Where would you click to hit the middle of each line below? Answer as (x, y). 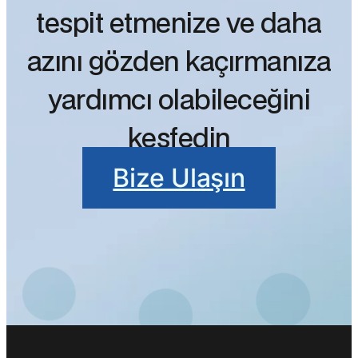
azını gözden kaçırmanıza (179, 64)
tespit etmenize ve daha (179, 25)
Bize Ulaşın (179, 178)
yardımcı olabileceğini (179, 102)
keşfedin (179, 140)
